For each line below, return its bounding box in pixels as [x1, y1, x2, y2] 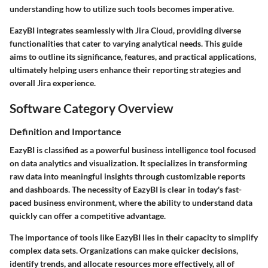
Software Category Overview [10, 100, 173, 115]
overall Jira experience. [10, 77, 96, 88]
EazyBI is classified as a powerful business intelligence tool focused [10, 145, 256, 156]
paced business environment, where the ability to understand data [10, 197, 252, 208]
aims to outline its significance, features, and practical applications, [10, 51, 256, 62]
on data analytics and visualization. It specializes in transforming [10, 158, 247, 169]
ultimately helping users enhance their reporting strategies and [10, 64, 241, 75]
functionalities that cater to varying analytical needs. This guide [10, 38, 242, 48]
